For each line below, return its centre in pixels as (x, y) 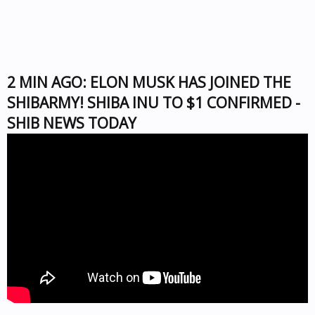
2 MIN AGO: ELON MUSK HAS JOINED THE (149, 82)
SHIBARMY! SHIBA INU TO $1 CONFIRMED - (154, 103)
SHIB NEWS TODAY (72, 123)
